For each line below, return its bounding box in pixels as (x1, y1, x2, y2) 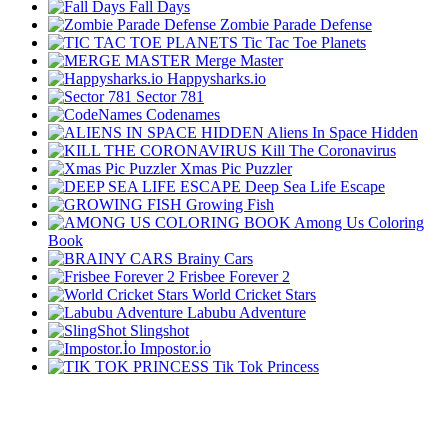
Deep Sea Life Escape (245, 178, 385, 196)
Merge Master (195, 52, 283, 70)
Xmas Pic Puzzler (180, 160, 292, 178)
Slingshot (130, 322, 189, 340)
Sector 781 (136, 88, 204, 106)
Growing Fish (186, 196, 274, 214)
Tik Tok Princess (213, 358, 319, 376)
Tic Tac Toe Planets (242, 34, 366, 52)
